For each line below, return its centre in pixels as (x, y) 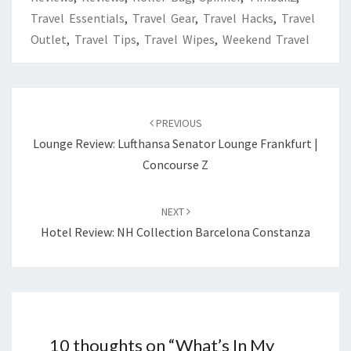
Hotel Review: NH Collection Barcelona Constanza (175, 232)
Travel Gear (164, 18)
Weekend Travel (266, 39)
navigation (51, 117)
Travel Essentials (78, 18)
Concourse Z (175, 164)
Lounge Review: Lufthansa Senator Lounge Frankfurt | (175, 143)
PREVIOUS (177, 123)
